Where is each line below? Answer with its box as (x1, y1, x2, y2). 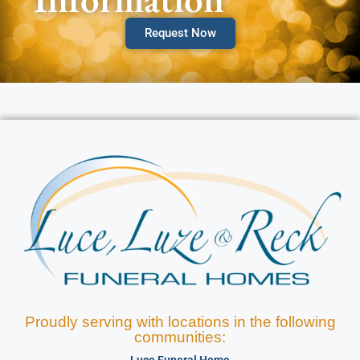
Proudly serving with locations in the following (24, 313, 336, 331)
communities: (134, 329, 226, 346)
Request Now (144, 25, 216, 40)
